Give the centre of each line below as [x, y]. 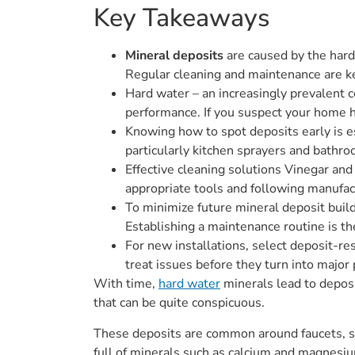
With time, [126, 284]
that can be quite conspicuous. [179, 303]
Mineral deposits [174, 56]
